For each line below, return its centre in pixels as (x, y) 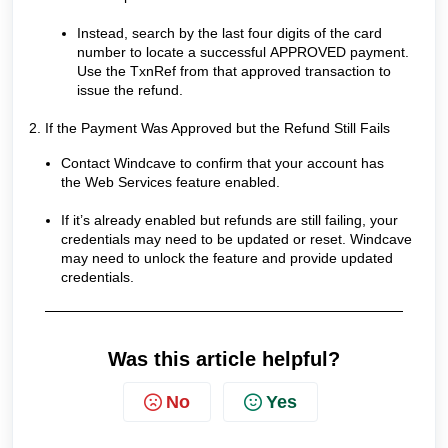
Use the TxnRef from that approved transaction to (234, 71)
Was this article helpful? (224, 359)
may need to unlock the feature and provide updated (227, 258)
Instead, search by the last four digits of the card (229, 33)
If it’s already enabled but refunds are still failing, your (229, 220)
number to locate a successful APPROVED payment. (243, 52)
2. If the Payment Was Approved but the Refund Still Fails (209, 128)
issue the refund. (130, 90)
